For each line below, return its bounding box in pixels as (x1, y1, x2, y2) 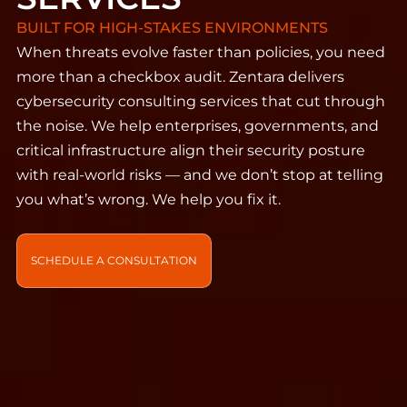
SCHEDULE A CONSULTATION (31, 253, 197, 267)
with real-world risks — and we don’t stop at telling (16, 165, 383, 184)
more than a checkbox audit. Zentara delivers (16, 67, 344, 85)
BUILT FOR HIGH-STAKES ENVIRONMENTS (16, 18, 328, 36)
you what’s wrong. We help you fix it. (16, 190, 281, 208)
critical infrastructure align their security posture (16, 141, 365, 159)
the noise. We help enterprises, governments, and (16, 116, 379, 134)
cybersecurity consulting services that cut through (16, 92, 385, 110)
